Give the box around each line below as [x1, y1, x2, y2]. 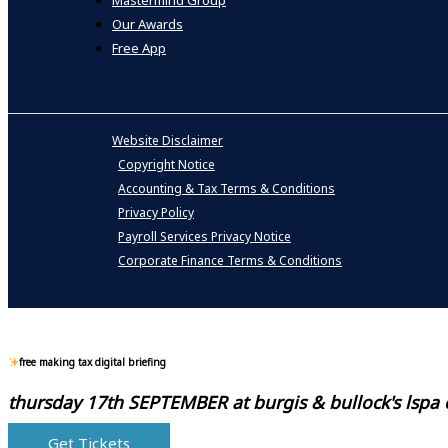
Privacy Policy [118, 204, 194, 222]
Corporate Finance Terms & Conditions [118, 252, 342, 270]
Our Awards [112, 15, 183, 34]
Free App [112, 39, 166, 58]
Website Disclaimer [112, 132, 223, 150]
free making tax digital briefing [19, 354, 167, 369]
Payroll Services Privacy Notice [118, 228, 291, 246]
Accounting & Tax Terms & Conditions [118, 180, 335, 198]
